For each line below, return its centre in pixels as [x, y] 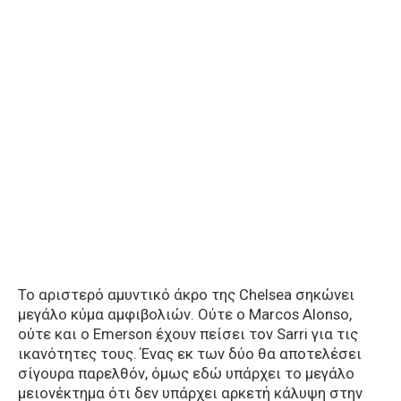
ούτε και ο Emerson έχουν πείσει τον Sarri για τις [188, 334]
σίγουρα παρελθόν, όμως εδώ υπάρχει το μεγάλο [186, 374]
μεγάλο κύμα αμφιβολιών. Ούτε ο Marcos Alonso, [185, 315]
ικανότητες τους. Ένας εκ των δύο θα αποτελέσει [190, 354]
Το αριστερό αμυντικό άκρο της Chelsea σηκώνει [186, 295]
